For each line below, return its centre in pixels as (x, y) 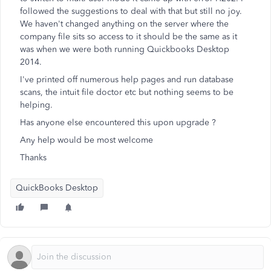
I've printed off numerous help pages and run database (127, 80)
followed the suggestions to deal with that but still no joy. (131, 11)
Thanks (33, 158)
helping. (36, 105)
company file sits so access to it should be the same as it (129, 37)
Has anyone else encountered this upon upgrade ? (118, 122)
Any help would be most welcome (87, 140)
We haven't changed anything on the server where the (124, 24)
